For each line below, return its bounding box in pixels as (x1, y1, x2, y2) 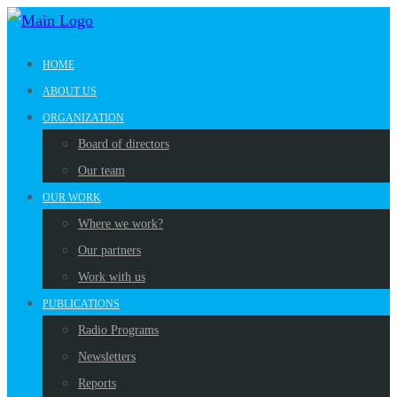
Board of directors (78, 137, 169, 151)
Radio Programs (78, 323, 159, 337)
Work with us (78, 270, 145, 284)
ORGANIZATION (43, 112, 124, 124)
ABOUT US (43, 85, 97, 97)
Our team (78, 164, 125, 177)
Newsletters (78, 350, 136, 363)
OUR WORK (43, 191, 101, 204)
